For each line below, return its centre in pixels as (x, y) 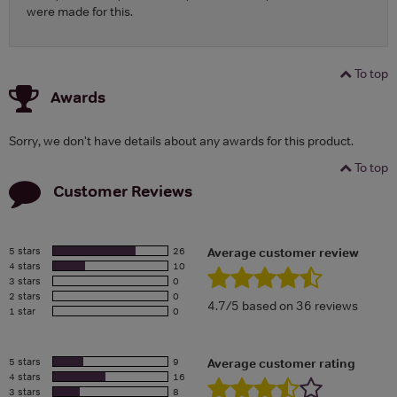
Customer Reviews (123, 191)
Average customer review (283, 253)
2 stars (25, 296)
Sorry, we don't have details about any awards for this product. (181, 141)
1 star (22, 311)
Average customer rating (281, 364)
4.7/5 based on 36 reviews (283, 306)
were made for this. (80, 12)
